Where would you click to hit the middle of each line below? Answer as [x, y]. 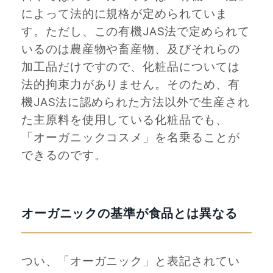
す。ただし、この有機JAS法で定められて [136, 31]
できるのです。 [64, 155]
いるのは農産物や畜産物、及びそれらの [131, 49]
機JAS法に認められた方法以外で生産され [136, 102]
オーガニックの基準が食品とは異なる [129, 213]
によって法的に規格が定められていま [125, 14]
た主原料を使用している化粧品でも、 [125, 120]
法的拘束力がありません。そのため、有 [131, 84]
